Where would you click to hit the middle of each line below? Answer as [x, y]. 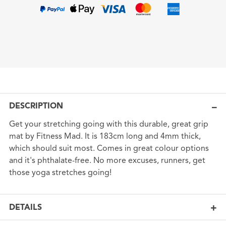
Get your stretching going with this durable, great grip [108, 124]
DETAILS [25, 207]
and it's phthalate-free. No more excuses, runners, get [107, 161]
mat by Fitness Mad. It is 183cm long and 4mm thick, [105, 136]
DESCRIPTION [36, 106]
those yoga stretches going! [60, 173]
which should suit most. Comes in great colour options [109, 149]
